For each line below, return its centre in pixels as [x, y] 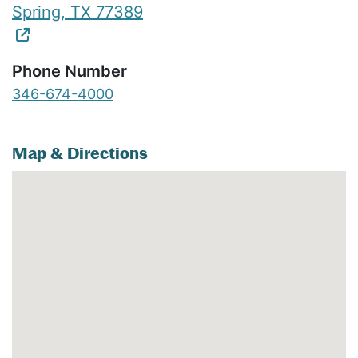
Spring [36, 12]
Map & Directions [80, 153]
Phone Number [70, 71]
